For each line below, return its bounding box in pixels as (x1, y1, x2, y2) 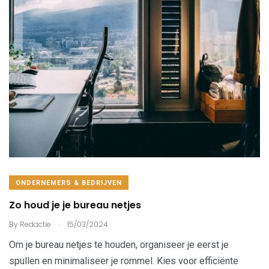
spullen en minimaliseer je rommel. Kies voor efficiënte (9, 255, 238, 267)
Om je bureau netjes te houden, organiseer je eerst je (9, 239, 229, 250)
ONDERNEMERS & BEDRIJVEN (16, 179, 122, 187)
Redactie (20, 219, 51, 229)
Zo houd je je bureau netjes (9, 198, 144, 212)
